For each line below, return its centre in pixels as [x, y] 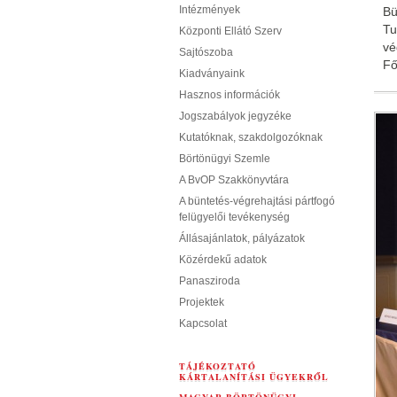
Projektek [202, 302]
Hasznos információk [230, 95]
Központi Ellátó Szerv [230, 31]
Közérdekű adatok [223, 260]
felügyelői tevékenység [234, 217]
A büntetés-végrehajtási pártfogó [257, 201]
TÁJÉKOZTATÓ [218, 366]
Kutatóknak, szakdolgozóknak [251, 137]
